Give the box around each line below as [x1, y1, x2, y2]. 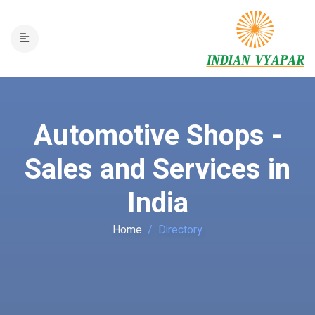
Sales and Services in [25, 149, 290, 191]
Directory [158, 221, 202, 238]
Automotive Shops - [33, 115, 282, 157]
